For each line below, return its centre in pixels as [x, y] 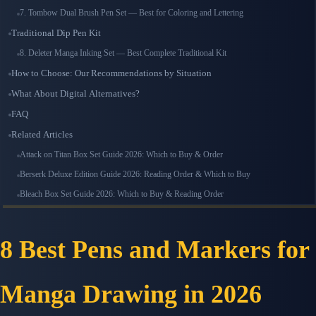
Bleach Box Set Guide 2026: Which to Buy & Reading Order [122, 194]
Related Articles [42, 135]
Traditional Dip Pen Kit [56, 33]
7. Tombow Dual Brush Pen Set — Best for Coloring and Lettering [132, 13]
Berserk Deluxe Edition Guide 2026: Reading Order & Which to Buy [135, 175]
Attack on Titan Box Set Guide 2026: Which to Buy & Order [121, 155]
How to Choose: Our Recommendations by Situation [111, 73]
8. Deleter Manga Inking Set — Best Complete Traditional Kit [123, 53]
